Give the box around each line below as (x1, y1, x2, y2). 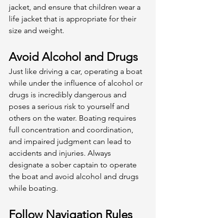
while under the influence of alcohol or (9, 78, 145, 88)
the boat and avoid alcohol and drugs (9, 171, 141, 181)
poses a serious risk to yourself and (9, 101, 131, 111)
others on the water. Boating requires (9, 113, 138, 123)
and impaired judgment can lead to (9, 136, 133, 146)
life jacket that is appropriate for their (9, 14, 138, 23)
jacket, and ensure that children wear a (9, 2, 143, 12)
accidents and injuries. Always (9, 148, 113, 158)
